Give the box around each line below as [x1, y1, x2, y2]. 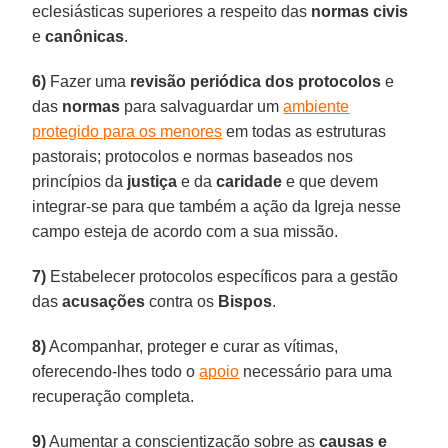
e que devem [282, 172, 379, 190]
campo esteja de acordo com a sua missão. [32, 222, 339, 240]
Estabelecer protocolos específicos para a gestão [46, 267, 399, 285]
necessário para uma [239, 362, 393, 380]
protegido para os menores [32, 122, 223, 140]
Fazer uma [46, 72, 131, 90]
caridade [216, 172, 283, 190]
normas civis [311, 2, 409, 20]
